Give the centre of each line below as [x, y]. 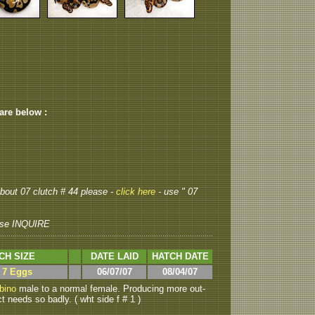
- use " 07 [178, 192]
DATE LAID [114, 256]
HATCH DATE [180, 256]
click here [137, 192]
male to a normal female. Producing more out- [111, 289]
